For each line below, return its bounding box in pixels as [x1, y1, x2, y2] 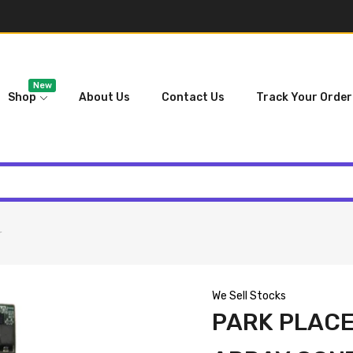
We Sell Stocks [212, 288, 286, 303]
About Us [79, 91, 130, 105]
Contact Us [162, 91, 225, 105]
